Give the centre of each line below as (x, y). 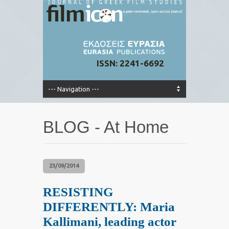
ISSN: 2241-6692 (130, 63)
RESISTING (78, 192)
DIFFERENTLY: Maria (109, 207)
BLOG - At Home (106, 127)
